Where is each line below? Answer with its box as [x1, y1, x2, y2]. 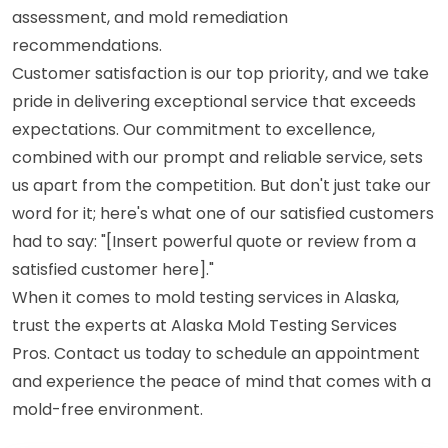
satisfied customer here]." [12, 258, 214, 281]
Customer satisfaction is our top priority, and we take [12, 62, 429, 85]
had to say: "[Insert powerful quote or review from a [12, 230, 416, 253]
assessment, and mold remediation [12, 6, 288, 29]
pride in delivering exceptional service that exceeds [12, 90, 416, 113]
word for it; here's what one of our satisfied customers [12, 202, 434, 225]
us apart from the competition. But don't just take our [12, 174, 431, 197]
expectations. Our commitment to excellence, [12, 118, 375, 141]
